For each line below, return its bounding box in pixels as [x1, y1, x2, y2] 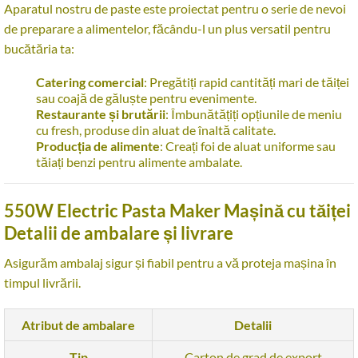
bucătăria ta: [4, 41, 74, 56]
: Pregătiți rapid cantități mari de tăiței [144, 74, 349, 89]
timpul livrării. [4, 275, 81, 290]
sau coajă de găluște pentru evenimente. [36, 90, 257, 105]
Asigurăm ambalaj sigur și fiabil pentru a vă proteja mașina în [4, 255, 336, 270]
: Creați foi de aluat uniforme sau [160, 138, 336, 153]
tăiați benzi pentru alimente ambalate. [36, 154, 242, 169]
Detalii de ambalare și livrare [4, 222, 233, 244]
